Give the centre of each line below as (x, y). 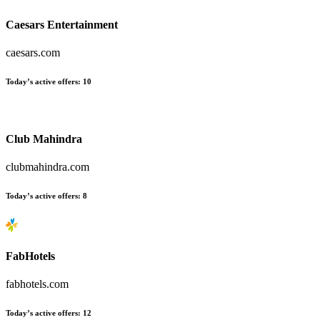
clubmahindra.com (47, 166)
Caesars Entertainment (62, 24)
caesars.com (33, 53)
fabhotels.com (37, 284)
